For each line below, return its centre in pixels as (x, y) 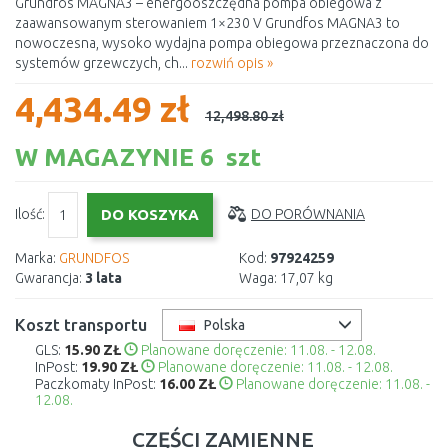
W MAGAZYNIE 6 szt (138, 157)
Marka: (35, 258)
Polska (224, 325)
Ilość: (31, 213)
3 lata (103, 278)
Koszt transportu (81, 324)
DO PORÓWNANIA (308, 213)
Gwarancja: (48, 278)
